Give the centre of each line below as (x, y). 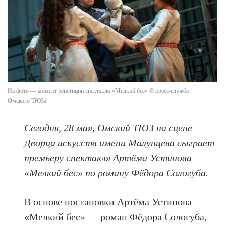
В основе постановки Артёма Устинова (108, 202)
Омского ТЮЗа (27, 101)
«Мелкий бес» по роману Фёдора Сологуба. (117, 173)
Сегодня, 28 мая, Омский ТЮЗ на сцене (108, 127)
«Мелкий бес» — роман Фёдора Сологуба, (116, 217)
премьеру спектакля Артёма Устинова (108, 157)
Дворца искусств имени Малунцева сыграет (120, 142)
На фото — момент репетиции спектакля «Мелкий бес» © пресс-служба (98, 91)
